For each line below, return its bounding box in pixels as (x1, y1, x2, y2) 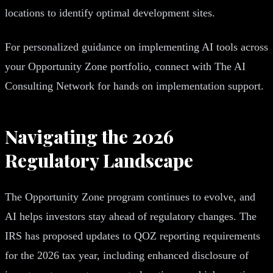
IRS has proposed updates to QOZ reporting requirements (5, 229, 260, 242)
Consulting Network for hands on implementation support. (5, 79, 264, 92)
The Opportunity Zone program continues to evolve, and (5, 190, 255, 203)
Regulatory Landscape (5, 147, 193, 172)
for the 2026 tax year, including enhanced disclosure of (5, 249, 249, 261)
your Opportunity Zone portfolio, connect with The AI (5, 60, 246, 73)
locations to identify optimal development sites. (5, 6, 215, 19)
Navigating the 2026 (5, 124, 174, 149)
